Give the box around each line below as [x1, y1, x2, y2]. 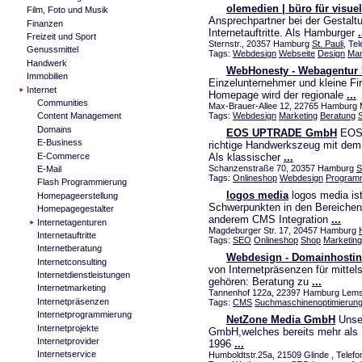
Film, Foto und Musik [26, 5, 108, 15]
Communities [36, 97, 88, 107]
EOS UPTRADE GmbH [226, 127, 337, 139]
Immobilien [26, 71, 68, 82]
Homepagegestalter [36, 204, 114, 214]
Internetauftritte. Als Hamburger [208, 27, 358, 39]
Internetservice [36, 349, 96, 360]
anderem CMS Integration [208, 213, 331, 225]
